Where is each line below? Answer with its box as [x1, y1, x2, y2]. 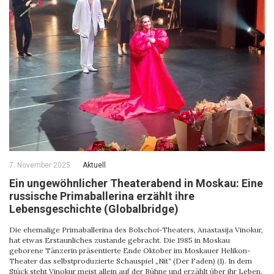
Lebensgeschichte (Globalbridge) [9, 202, 179, 215]
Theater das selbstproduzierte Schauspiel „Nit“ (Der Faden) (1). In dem [9, 256, 252, 265]
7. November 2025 [9, 161, 70, 169]
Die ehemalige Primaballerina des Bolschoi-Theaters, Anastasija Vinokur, [9, 225, 263, 234]
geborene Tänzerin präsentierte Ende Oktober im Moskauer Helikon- [9, 246, 251, 255]
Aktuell [83, 161, 106, 169]
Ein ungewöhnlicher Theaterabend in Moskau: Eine [9, 177, 263, 190]
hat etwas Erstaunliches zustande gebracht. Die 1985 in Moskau [9, 235, 230, 245]
